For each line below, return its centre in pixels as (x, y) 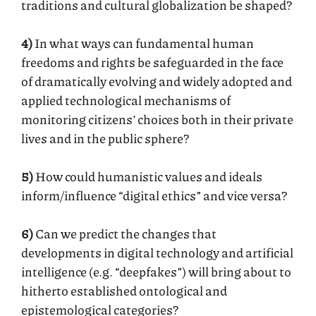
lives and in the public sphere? (105, 138)
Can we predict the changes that (125, 233)
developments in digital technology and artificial (157, 252)
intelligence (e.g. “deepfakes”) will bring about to (156, 271)
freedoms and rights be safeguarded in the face (152, 62)
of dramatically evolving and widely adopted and (157, 81)
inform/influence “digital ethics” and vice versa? (154, 195)
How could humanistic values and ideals (148, 176)
